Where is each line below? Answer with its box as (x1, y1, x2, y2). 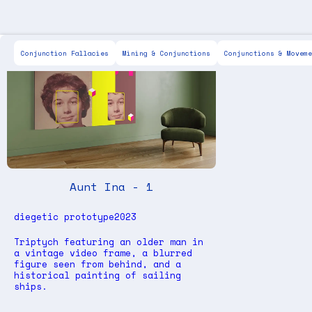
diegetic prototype (14, 210, 114, 224)
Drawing (232, 42, 270, 53)
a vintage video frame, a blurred (14, 246, 192, 260)
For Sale (99, 42, 136, 53)
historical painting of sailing (14, 268, 181, 282)
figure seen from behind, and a (14, 257, 181, 271)
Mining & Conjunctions (123, 48, 210, 58)
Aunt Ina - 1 (70, 178, 154, 195)
